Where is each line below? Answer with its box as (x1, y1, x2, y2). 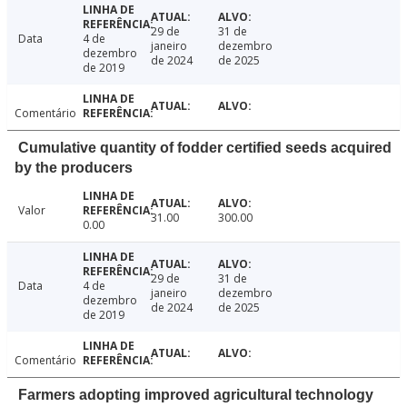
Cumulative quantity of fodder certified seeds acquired (18, 140, 392, 156)
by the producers (15, 160, 133, 176)
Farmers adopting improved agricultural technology (18, 387, 373, 403)
